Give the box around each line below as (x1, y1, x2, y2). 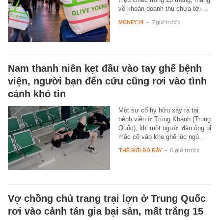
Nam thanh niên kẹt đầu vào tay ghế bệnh (8, 62, 202, 74)
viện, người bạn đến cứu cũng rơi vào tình (8, 75, 207, 86)
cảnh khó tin (8, 88, 66, 99)
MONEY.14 (118, 18, 144, 26)
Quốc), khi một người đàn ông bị (118, 124, 211, 132)
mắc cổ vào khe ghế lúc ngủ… (118, 133, 205, 140)
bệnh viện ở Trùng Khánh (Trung (118, 115, 211, 123)
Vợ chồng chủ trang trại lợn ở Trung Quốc (8, 192, 206, 204)
